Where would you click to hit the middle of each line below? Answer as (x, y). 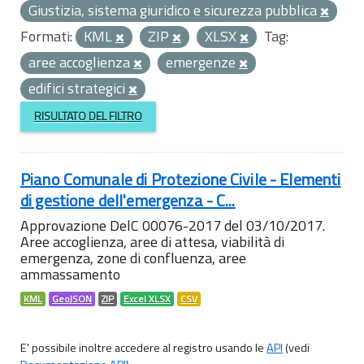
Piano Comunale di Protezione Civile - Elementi (181, 179)
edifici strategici (78, 88)
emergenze (202, 62)
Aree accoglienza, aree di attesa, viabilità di (152, 241)
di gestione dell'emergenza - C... (128, 200)
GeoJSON (72, 299)
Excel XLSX (147, 299)
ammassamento (70, 274)
